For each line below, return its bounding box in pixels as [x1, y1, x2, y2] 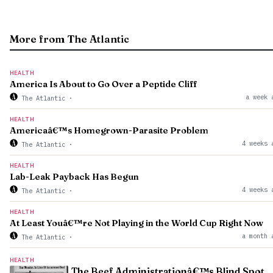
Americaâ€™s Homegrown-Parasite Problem [10, 125, 208, 136]
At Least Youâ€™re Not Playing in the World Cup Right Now [10, 218, 263, 229]
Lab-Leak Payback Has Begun [10, 171, 139, 182]
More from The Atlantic [10, 33, 129, 45]
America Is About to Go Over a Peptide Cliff [10, 79, 197, 90]
